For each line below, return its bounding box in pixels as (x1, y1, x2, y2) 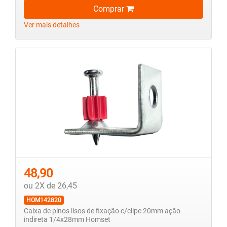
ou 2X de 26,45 (24, 181, 77, 191)
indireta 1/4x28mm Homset (24, 215, 110, 224)
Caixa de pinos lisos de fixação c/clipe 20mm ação (24, 207, 180, 216)
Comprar (93, 4, 126, 14)
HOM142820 (26, 197, 61, 204)
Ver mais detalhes (24, 21, 80, 30)
